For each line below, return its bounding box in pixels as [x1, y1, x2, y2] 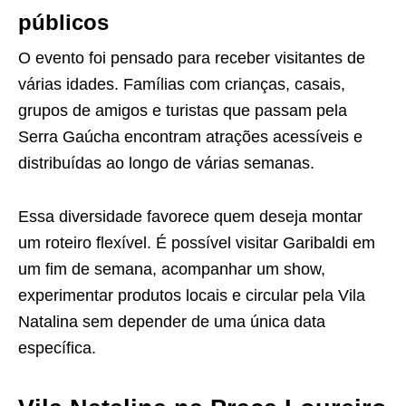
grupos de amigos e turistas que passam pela [18, 101, 347, 121]
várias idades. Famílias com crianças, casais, [18, 75, 345, 94]
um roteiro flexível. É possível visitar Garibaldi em [18, 234, 375, 253]
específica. [18, 339, 96, 358]
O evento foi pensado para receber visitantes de [18, 49, 365, 68]
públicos [18, 10, 109, 35]
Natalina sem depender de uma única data [18, 313, 325, 332]
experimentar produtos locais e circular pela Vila [18, 286, 365, 305]
